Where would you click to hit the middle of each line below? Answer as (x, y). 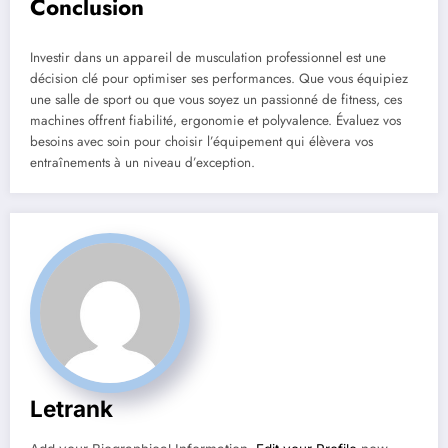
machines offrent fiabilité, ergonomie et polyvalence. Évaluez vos (215, 120)
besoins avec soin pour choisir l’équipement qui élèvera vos (201, 141)
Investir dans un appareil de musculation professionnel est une (208, 57)
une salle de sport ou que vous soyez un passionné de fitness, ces (216, 99)
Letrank (71, 408)
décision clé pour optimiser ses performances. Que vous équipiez (219, 78)
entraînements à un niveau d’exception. (142, 162)
